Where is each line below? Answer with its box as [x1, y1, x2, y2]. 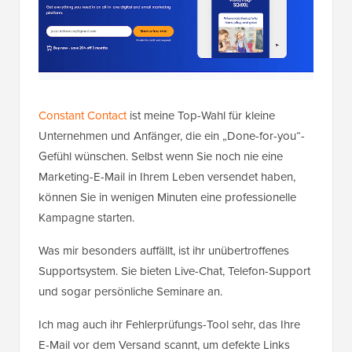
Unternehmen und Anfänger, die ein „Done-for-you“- [38, 126, 305, 145]
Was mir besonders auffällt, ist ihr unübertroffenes [38, 241, 289, 259]
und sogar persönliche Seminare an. [38, 282, 222, 300]
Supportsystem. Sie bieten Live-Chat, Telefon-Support [38, 262, 310, 280]
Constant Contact [38, 106, 126, 124]
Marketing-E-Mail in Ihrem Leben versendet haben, [38, 167, 295, 185]
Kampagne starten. [38, 208, 134, 226]
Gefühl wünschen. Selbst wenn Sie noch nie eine [38, 147, 283, 165]
